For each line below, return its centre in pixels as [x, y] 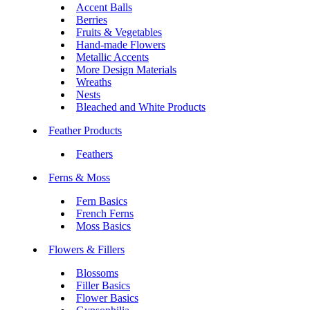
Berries [92, 20]
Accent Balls [104, 7]
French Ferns [105, 213]
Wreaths [94, 82]
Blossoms [97, 273]
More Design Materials [126, 70]
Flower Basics [107, 298]
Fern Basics [102, 201]
